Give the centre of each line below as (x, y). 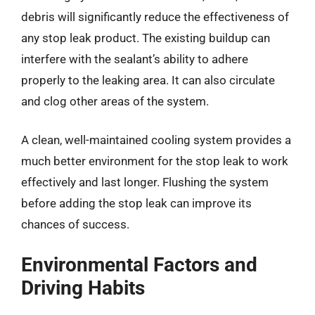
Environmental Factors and (139, 264)
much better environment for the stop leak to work (155, 161)
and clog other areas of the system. (115, 101)
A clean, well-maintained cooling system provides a (156, 140)
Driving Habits (83, 288)
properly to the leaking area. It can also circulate (148, 80)
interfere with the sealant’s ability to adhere (135, 59)
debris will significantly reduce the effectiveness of (155, 17)
